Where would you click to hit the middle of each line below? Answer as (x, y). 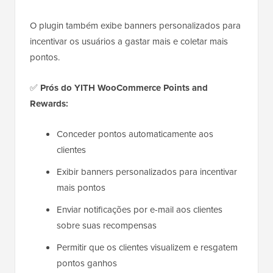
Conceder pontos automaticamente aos (135, 134)
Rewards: (49, 103)
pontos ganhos (87, 263)
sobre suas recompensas (107, 225)
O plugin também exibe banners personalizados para (135, 25)
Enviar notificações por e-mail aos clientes (140, 209)
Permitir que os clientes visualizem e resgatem (147, 247)
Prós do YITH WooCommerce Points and (124, 87)
